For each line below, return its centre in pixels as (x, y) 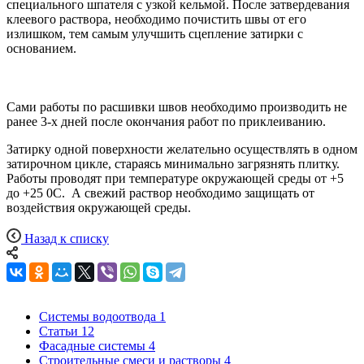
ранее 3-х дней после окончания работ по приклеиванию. (166, 121)
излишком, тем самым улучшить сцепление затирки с (155, 33)
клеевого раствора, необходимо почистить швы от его (156, 19)
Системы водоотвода (97, 316)
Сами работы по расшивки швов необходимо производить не (177, 106)
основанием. (41, 48)
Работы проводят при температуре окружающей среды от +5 (175, 178)
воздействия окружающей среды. (99, 207)
